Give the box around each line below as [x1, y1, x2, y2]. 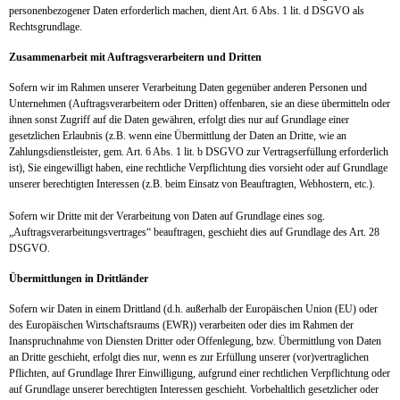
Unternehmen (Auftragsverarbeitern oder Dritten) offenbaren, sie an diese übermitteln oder [9, 97, 390, 110]
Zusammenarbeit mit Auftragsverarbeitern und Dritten [9, 51, 262, 63]
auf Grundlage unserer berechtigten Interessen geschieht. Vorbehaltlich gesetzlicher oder [9, 383, 379, 396]
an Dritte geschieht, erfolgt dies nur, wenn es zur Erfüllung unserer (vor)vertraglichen [9, 351, 369, 363]
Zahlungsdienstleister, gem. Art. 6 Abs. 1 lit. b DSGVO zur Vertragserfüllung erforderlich [9, 146, 388, 158]
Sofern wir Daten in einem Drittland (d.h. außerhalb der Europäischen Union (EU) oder [9, 303, 378, 315]
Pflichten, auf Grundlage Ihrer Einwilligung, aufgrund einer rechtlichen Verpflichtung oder [9, 367, 390, 379]
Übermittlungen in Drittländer [9, 272, 148, 285]
